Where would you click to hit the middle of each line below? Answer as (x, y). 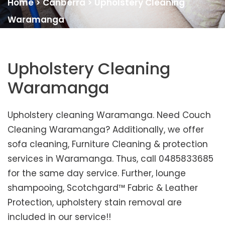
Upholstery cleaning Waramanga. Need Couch (109, 115)
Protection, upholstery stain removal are (95, 203)
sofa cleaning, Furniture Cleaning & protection (108, 144)
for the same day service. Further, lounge (97, 174)
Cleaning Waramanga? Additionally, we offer (106, 130)
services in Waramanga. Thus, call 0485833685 (110, 159)
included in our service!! (59, 217)
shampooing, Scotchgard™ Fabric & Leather (103, 188)
